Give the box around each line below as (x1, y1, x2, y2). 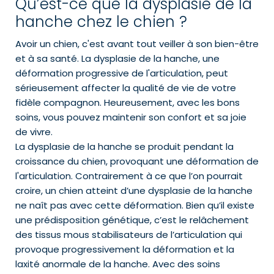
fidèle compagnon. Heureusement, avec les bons (15, 96, 240, 109)
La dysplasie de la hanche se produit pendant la (15, 140, 234, 154)
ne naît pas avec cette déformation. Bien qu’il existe (15, 199, 254, 212)
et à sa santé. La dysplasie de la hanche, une (15, 52, 220, 65)
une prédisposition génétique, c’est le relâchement (15, 213, 249, 227)
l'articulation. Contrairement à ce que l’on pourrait (15, 169, 243, 183)
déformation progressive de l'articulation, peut (15, 67, 228, 80)
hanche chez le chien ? (15, 12, 187, 32)
